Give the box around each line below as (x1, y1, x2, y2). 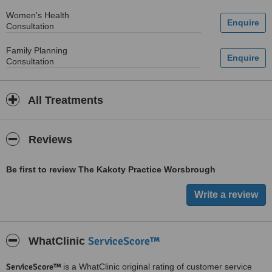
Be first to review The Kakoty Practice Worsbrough (6, 165, 216, 174)
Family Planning (6, 46, 67, 55)
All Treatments (25, 94, 103, 106)
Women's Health (6, 10, 69, 20)
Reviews (25, 134, 72, 146)
